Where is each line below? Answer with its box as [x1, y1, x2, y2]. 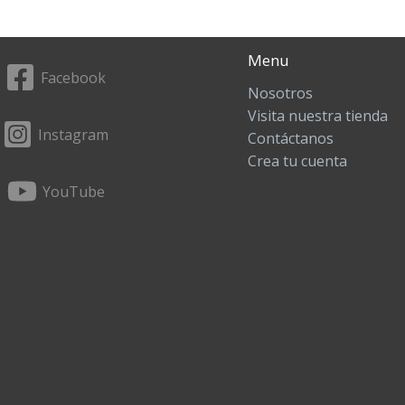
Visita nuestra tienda [248, 106, 388, 127]
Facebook [41, 67, 106, 88]
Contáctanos [248, 128, 334, 149]
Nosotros [248, 83, 313, 104]
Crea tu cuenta [248, 151, 347, 172]
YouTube [42, 181, 105, 202]
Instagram [38, 124, 108, 145]
